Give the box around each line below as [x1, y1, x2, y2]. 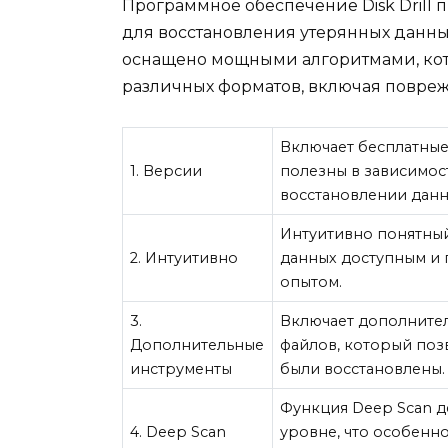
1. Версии [130, 162, 203, 181]
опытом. [280, 273, 343, 292]
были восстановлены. [280, 360, 446, 379]
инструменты [130, 360, 233, 379]
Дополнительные [130, 336, 265, 355]
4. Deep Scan [130, 423, 227, 442]
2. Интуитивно [130, 249, 239, 268]
